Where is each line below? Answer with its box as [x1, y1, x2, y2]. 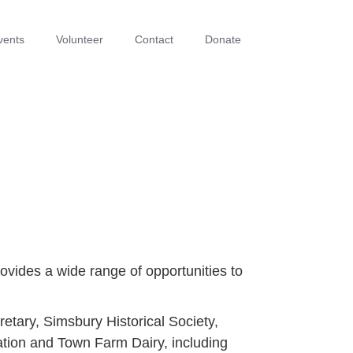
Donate [205, 33, 241, 46]
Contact [135, 33, 173, 46]
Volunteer [56, 33, 103, 46]
